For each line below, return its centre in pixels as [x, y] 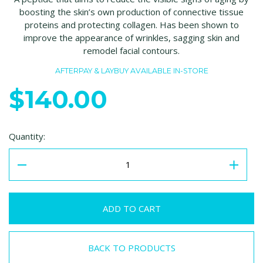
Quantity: [27, 136]
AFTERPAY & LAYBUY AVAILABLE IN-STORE [131, 71]
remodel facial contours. [131, 51]
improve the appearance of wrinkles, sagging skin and [131, 38]
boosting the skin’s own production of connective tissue [131, 12]
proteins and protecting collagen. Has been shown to [131, 25]
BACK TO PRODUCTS [131, 248]
